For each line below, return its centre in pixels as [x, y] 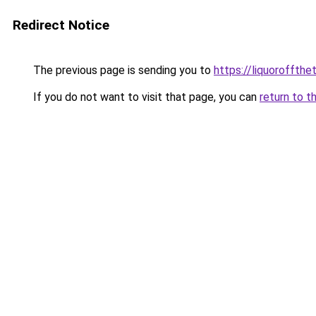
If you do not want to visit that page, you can [145, 97]
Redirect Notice [61, 25]
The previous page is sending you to [122, 70]
